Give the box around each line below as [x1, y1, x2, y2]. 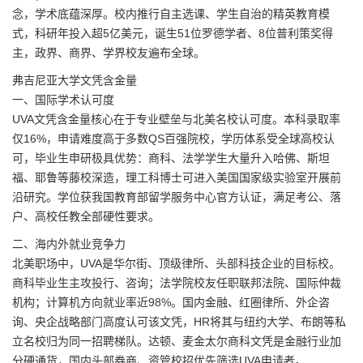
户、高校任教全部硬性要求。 [12, 210, 160, 224]
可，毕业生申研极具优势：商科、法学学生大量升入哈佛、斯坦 [12, 152, 330, 165]
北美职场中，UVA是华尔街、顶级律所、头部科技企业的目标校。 [12, 257, 340, 271]
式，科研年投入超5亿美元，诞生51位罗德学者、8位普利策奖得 [12, 27, 333, 41]
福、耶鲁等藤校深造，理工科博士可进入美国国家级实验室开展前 [12, 171, 341, 185]
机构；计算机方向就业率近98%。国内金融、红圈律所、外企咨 [12, 296, 330, 310]
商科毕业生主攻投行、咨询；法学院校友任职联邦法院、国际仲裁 [12, 276, 341, 290]
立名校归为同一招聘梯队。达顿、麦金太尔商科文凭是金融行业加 [12, 335, 341, 348]
